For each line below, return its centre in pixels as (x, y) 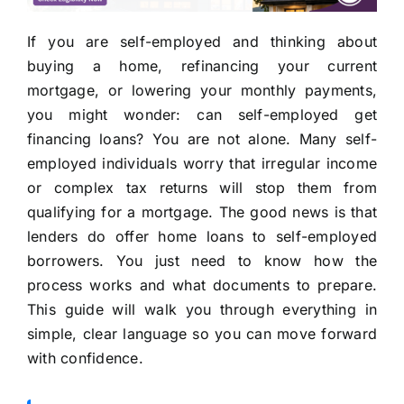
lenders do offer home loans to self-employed (202, 237)
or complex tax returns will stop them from (202, 188)
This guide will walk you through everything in (202, 310)
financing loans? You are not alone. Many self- (202, 139)
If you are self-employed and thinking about (202, 42)
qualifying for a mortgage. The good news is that (202, 212)
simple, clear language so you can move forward (202, 334)
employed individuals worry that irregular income (202, 164)
